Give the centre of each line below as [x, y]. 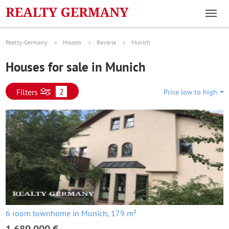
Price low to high [190, 92]
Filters [27, 92]
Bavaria [106, 42]
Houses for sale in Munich [76, 67]
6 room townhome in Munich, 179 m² [71, 213]
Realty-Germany [27, 42]
